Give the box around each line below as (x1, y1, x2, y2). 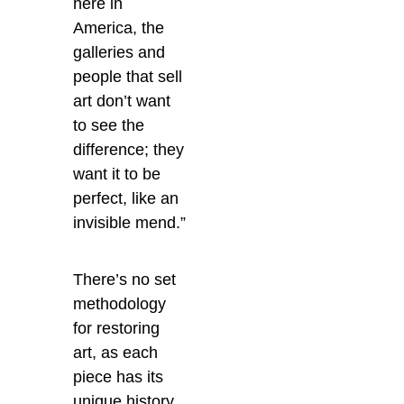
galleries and (73, 42, 166, 61)
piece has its (73, 367, 164, 386)
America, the (73, 18, 165, 37)
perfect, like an (73, 188, 179, 207)
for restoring (73, 318, 161, 337)
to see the (73, 115, 145, 134)
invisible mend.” (73, 213, 187, 232)
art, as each (73, 343, 159, 362)
